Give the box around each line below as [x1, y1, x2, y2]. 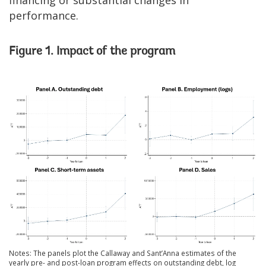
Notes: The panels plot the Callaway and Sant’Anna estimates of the [9, 248, 236, 258]
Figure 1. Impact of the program [9, 45, 175, 58]
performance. [9, 8, 78, 23]
